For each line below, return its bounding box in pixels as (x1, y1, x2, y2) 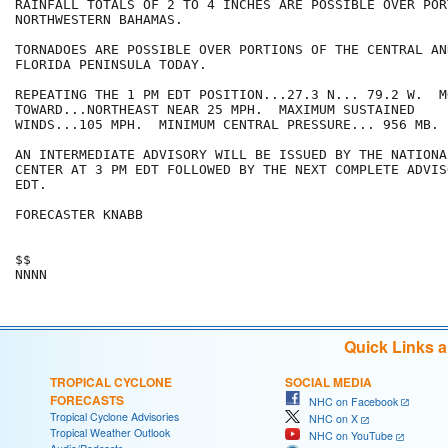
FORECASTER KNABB (15, 207, 143, 223)
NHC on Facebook (300, 393, 398, 409)
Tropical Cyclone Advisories (50, 408, 179, 424)
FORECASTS (50, 390, 124, 409)
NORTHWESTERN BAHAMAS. (15, 12, 183, 28)
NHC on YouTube (300, 428, 393, 444)
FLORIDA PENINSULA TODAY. (15, 57, 207, 73)
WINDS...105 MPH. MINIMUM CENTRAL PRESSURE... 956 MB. (15, 117, 439, 133)
